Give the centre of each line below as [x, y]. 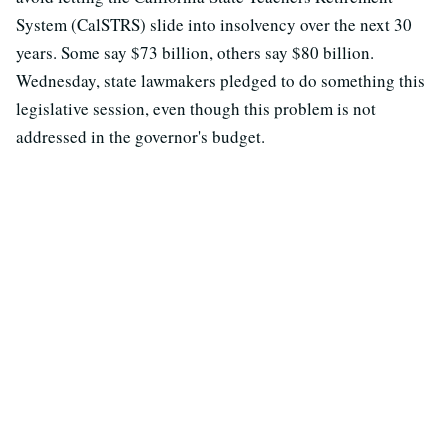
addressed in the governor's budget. [140, 137]
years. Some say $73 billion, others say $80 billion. [195, 53]
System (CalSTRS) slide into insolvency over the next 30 [214, 25]
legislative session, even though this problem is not [196, 109]
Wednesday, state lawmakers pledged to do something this [220, 81]
